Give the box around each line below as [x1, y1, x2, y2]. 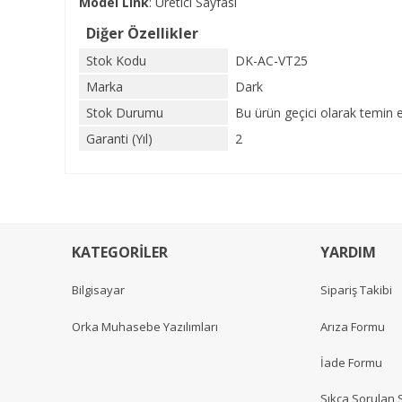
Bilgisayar [72, 282, 125, 299]
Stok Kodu [86, 52, 146, 69]
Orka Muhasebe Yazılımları [72, 318, 218, 335]
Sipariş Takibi [320, 282, 392, 299]
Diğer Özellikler [86, 23, 198, 43]
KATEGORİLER [72, 242, 168, 262]
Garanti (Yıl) [86, 130, 153, 147]
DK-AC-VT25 [235, 52, 308, 69]
